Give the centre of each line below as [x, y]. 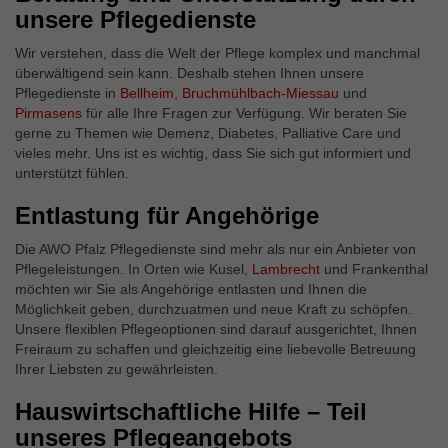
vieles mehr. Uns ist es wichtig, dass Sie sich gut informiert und [213, 153]
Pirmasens [50, 113]
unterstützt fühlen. [72, 173]
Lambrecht [288, 269]
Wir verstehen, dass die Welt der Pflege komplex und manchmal [217, 53]
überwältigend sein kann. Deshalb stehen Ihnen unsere [189, 73]
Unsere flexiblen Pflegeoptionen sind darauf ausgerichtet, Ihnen [216, 329]
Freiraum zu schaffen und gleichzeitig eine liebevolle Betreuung [215, 349]
